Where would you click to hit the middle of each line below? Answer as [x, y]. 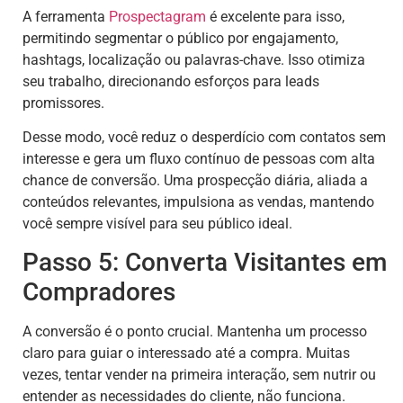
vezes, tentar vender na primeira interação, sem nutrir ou [199, 375]
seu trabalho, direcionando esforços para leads [171, 81]
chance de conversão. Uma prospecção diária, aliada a [195, 180]
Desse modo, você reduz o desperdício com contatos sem [204, 137]
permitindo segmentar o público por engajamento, [180, 38]
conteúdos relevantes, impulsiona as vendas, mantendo [198, 201]
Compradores [99, 292]
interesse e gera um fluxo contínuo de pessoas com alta [199, 158]
